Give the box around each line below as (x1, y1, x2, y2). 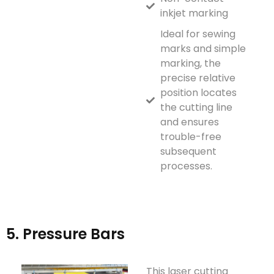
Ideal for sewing (160, 26, 235, 41)
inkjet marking (160, 6, 228, 20)
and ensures (160, 114, 219, 129)
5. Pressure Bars (6, 223, 125, 244)
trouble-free (160, 129, 221, 144)
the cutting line (160, 100, 232, 114)
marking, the (160, 56, 221, 70)
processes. (160, 158, 212, 173)
